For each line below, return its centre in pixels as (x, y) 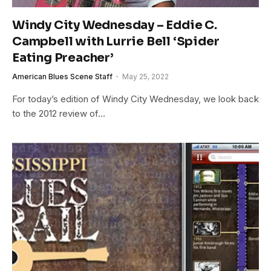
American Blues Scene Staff (62, 76)
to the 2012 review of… (59, 113)
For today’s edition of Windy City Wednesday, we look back (135, 99)
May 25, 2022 (145, 76)
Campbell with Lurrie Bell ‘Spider (116, 41)
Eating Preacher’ (63, 57)
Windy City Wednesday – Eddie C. (115, 25)
